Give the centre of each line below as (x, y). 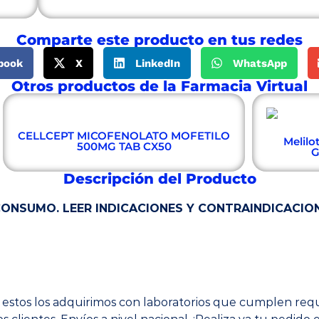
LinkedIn (157, 63)
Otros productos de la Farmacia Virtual (159, 86)
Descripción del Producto (159, 179)
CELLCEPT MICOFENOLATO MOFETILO (124, 136)
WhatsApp (260, 63)
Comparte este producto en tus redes (159, 40)
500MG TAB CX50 (124, 146)
